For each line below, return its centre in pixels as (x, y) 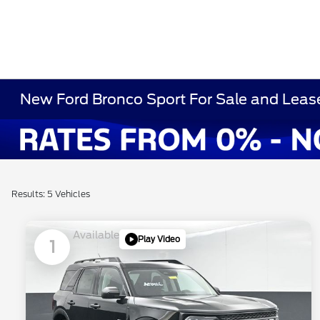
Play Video (159, 239)
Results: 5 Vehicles (51, 194)
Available (96, 235)
